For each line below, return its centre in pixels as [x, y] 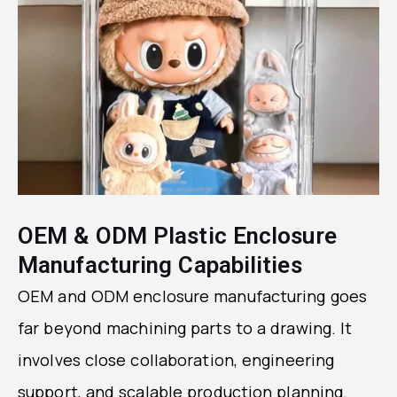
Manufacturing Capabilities [160, 265]
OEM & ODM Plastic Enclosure [177, 235]
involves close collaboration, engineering [176, 359]
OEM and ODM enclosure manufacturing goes [193, 296]
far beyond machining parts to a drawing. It [185, 327]
